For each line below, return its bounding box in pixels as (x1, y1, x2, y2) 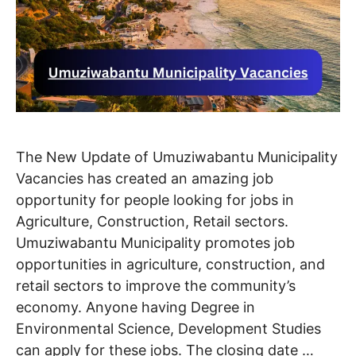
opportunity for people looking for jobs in (16, 192, 294, 209)
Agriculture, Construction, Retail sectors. (16, 213, 288, 230)
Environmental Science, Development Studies (16, 320, 321, 338)
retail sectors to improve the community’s (16, 277, 296, 295)
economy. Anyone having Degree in (16, 299, 255, 316)
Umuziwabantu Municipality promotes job (16, 234, 295, 252)
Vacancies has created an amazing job (16, 170, 273, 188)
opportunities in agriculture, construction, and (16, 256, 325, 273)
